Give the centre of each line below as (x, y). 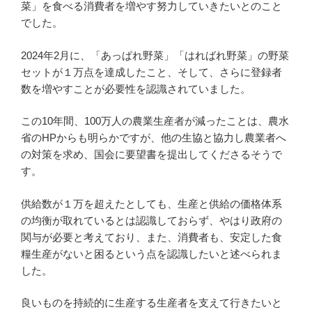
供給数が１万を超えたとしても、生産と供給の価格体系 (151, 203)
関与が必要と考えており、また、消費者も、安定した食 (151, 237)
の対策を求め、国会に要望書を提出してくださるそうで (151, 155)
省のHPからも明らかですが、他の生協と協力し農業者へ (154, 138)
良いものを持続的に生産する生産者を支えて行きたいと (151, 303)
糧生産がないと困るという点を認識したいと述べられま (151, 253)
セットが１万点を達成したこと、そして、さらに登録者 (151, 72)
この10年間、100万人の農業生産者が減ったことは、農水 (155, 121)
